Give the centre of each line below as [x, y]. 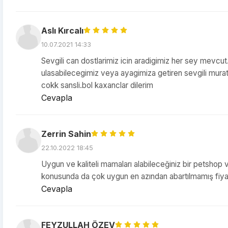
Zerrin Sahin [66, 134]
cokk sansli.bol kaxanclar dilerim [97, 85]
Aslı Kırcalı [62, 31]
